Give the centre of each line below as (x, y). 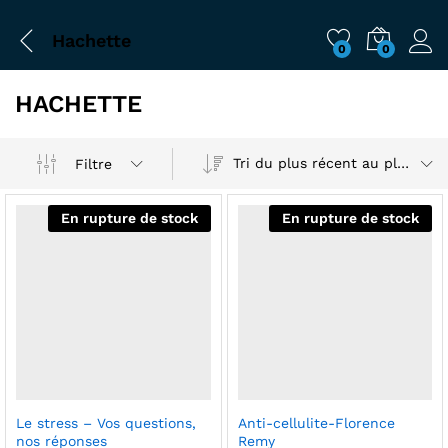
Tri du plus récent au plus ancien (403, 163)
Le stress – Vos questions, (106, 422)
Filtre (93, 163)
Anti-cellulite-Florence (316, 422)
